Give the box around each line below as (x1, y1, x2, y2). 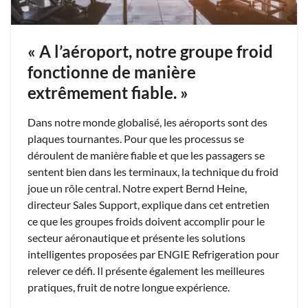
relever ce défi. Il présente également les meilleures (27, 264, 265, 278)
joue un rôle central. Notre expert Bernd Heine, (27, 181, 247, 195)
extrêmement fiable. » (27, 82, 188, 103)
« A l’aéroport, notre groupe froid (27, 41, 273, 62)
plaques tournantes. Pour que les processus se (27, 132, 244, 146)
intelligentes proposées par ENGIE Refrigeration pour (27, 247, 279, 261)
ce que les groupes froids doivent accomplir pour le (27, 214, 265, 228)
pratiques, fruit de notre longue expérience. (27, 280, 230, 294)
